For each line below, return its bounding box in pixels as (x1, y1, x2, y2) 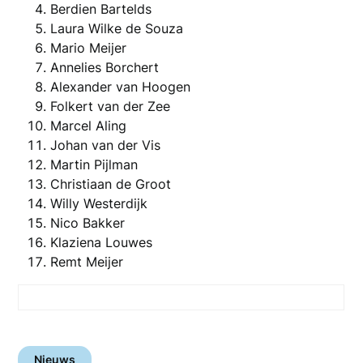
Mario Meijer (50, 39, 127, 56)
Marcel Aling (50, 117, 127, 134)
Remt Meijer (50, 253, 124, 270)
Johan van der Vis (50, 136, 161, 153)
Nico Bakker (50, 214, 126, 231)
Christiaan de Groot (50, 175, 172, 192)
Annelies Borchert (50, 58, 160, 75)
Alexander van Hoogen (50, 78, 191, 95)
